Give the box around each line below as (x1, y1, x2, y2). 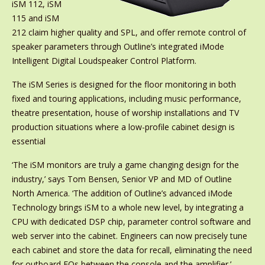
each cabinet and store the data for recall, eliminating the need (11, 244, 252, 256)
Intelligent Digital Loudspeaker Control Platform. (11, 55, 196, 66)
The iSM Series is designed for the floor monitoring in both (11, 79, 236, 90)
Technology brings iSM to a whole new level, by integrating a (11, 202, 244, 213)
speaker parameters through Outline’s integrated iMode (11, 41, 224, 52)
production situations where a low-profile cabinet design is (11, 121, 235, 132)
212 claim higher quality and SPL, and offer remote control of (11, 27, 246, 38)
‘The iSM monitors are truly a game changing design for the (11, 159, 239, 170)
